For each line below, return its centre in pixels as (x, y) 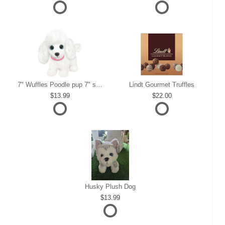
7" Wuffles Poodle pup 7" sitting (99, 84)
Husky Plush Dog (110, 186)
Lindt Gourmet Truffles (162, 84)
